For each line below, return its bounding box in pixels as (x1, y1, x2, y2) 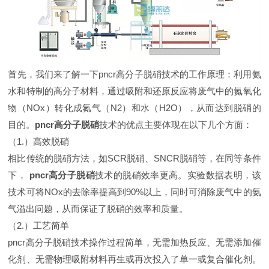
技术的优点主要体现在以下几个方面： (99, 119, 253, 130)
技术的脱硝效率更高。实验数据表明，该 (94, 170, 261, 181)
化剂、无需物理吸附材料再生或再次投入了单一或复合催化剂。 (8, 254, 261, 265)
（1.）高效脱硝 (8, 136, 70, 147)
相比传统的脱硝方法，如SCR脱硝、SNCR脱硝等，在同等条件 (8, 153, 261, 164)
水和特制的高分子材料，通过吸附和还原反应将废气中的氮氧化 (8, 86, 261, 97)
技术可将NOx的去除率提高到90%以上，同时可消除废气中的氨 (8, 187, 261, 198)
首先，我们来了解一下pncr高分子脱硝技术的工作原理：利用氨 (8, 69, 261, 80)
